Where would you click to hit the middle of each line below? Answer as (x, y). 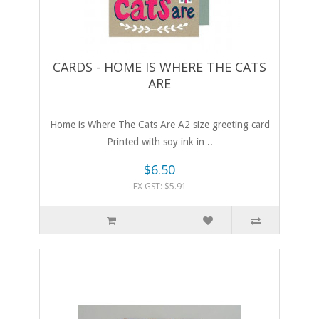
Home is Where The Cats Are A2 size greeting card (159, 125)
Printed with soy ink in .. (159, 142)
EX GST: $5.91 (159, 187)
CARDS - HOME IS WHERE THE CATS (159, 67)
